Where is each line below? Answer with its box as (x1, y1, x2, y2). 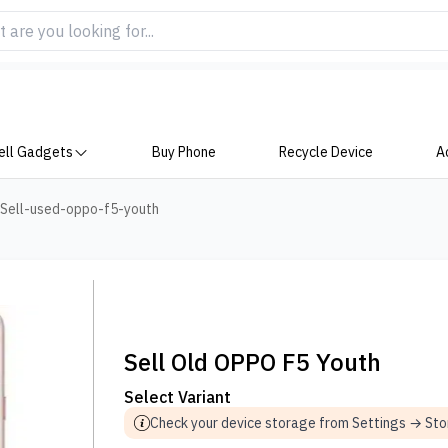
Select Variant (124, 387, 232, 407)
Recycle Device (278, 143, 373, 161)
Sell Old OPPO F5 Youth (124, 346, 382, 378)
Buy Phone (152, 143, 217, 161)
